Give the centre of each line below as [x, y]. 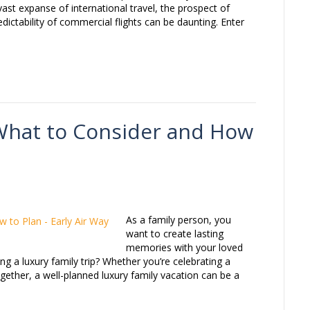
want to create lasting [175, 234]
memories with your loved [184, 248]
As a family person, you [179, 220]
